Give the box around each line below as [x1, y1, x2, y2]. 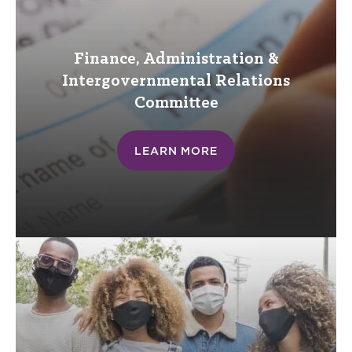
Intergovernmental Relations [62, 72, 290, 91]
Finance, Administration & [73, 50, 279, 69]
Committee [134, 94, 218, 113]
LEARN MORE [134, 144, 218, 157]
